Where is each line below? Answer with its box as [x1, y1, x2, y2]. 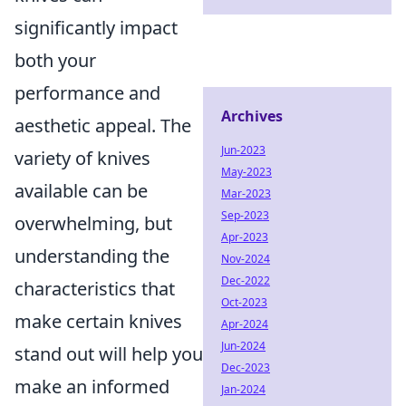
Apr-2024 [221, 316, 268, 332]
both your [14, 48, 96, 72]
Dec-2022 [221, 273, 270, 288]
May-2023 [221, 164, 272, 179]
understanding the [14, 244, 169, 268]
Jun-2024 [221, 338, 266, 353]
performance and [14, 81, 160, 105]
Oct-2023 [221, 295, 267, 310]
